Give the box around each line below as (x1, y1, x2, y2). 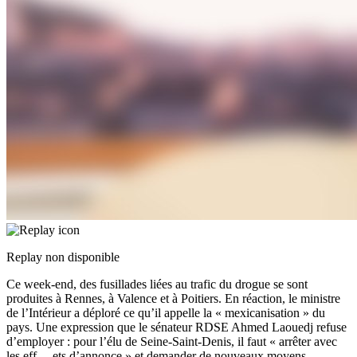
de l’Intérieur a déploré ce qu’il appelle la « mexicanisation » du (6, 306, 325, 320)
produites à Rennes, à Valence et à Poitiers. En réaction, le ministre (6, 292, 340, 306)
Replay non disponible (6, 250, 120, 265)
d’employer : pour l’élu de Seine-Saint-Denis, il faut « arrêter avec (6, 335, 337, 349)
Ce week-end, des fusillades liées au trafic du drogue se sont (6, 277, 308, 292)
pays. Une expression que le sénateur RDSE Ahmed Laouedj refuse (6, 320, 347, 335)
